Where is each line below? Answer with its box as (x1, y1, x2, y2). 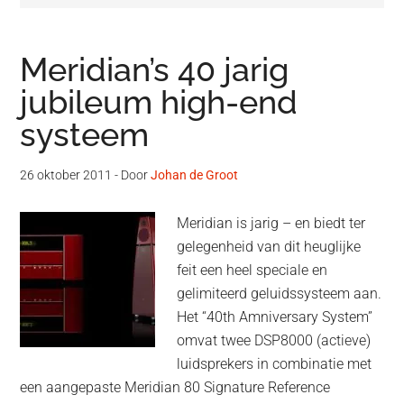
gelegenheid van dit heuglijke (177, 238, 362, 256)
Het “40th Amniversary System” (177, 308, 373, 326)
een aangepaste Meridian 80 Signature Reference (20, 379, 331, 397)
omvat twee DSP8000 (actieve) (177, 332, 372, 350)
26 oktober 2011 (20, 168, 113, 183)
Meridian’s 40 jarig (20, 50, 289, 89)
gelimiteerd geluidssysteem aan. (177, 285, 382, 303)
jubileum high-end (20, 83, 298, 122)
